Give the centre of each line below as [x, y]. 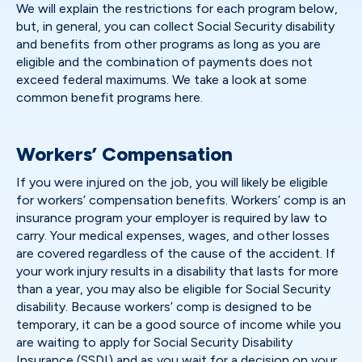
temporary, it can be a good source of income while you [179, 324]
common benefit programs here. [109, 97]
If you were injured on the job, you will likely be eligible [172, 182]
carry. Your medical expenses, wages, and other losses [173, 236]
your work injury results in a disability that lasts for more [177, 271]
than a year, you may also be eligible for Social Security [173, 289]
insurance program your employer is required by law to [172, 218]
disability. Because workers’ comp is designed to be [164, 307]
